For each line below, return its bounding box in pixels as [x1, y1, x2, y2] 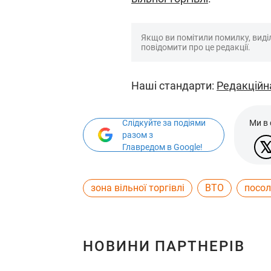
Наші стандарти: [131, 79, 217, 92]
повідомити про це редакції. [141, 42, 250, 52]
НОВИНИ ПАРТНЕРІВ [83, 238, 245, 255]
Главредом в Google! [122, 142, 203, 152]
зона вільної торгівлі [91, 182, 184, 194]
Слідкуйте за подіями [122, 118, 206, 128]
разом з [122, 130, 153, 140]
